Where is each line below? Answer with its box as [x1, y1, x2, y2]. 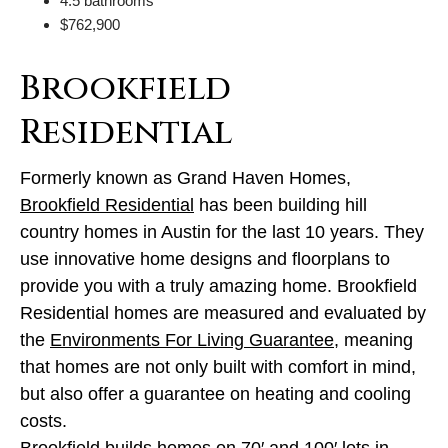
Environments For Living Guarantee [50, 329, 334, 350]
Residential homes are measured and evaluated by [20, 302, 426, 323]
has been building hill [194, 194, 367, 215]
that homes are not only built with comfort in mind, [20, 356, 416, 377]
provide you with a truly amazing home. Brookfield [20, 275, 417, 296]
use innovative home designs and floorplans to [20, 248, 390, 269]
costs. [20, 410, 67, 431]
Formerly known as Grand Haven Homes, [20, 167, 351, 188]
